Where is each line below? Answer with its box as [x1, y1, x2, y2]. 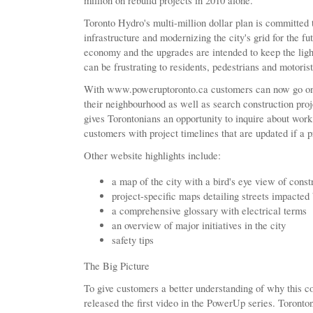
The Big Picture [84, 259, 150, 272]
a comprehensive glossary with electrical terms [112, 204, 307, 217]
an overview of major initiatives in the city [112, 219, 286, 232]
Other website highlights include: [84, 149, 221, 162]
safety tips [112, 233, 154, 247]
